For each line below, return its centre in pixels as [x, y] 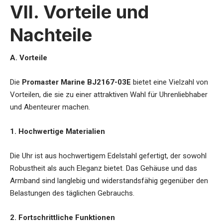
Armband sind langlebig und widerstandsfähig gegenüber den [109, 181]
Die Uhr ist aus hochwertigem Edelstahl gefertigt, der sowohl [108, 156]
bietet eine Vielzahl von [170, 82]
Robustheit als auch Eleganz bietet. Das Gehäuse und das [104, 168]
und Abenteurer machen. [50, 107]
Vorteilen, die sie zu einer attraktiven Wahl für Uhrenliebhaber [109, 95]
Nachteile [51, 35]
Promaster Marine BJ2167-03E [76, 82]
